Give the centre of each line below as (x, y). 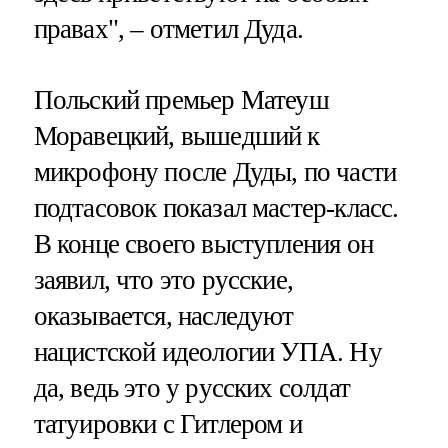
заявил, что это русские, (163, 280)
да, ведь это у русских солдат (191, 388)
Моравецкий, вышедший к (176, 136)
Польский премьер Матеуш (181, 100)
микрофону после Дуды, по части (215, 172)
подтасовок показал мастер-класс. (216, 208)
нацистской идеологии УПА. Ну (207, 352)
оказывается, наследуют (163, 316)
